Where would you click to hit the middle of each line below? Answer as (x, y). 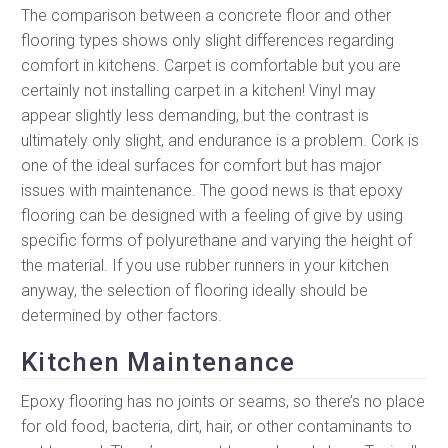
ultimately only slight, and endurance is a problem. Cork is (220, 141)
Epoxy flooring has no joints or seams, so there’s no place (223, 401)
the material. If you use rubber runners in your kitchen (205, 266)
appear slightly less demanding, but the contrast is (195, 116)
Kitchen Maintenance (158, 361)
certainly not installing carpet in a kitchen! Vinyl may (198, 91)
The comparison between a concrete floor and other (206, 16)
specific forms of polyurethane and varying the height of (216, 241)
